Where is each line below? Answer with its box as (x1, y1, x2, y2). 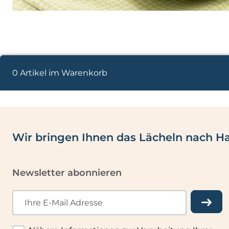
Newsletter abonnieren (12, 167, 122, 178)
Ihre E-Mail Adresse (24, 197, 103, 208)
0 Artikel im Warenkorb (12, 67, 107, 78)
